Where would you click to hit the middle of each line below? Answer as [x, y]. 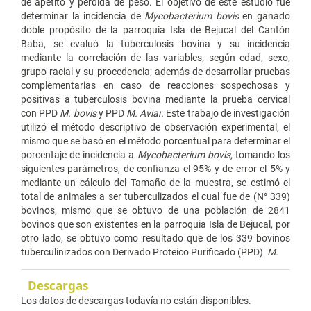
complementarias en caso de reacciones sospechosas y [155, 86]
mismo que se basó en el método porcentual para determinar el [155, 141]
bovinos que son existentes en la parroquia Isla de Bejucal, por [155, 225]
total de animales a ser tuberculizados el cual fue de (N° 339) [155, 197]
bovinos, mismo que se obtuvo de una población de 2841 [155, 211]
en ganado [264, 16]
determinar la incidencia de [83, 16]
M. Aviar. [144, 114]
